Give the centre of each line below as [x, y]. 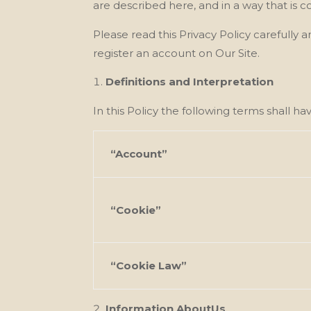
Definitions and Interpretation [190, 81]
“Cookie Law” [149, 265]
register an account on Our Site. [177, 53]
